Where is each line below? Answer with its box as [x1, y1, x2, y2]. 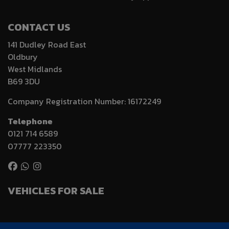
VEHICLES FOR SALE [8, 183, 104, 199]
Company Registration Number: [8, 95, 128, 108]
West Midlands [8, 63, 62, 76]
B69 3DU [8, 75, 40, 88]
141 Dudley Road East [8, 38, 86, 51]
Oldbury [8, 51, 38, 63]
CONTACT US [8, 19, 70, 35]
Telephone [8, 115, 53, 128]
